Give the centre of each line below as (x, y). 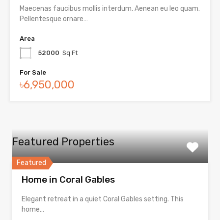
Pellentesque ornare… (54, 19)
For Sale (33, 73)
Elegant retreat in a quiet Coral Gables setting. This (103, 199)
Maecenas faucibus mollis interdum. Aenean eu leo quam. (110, 9)
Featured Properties (63, 142)
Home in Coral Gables (68, 180)
